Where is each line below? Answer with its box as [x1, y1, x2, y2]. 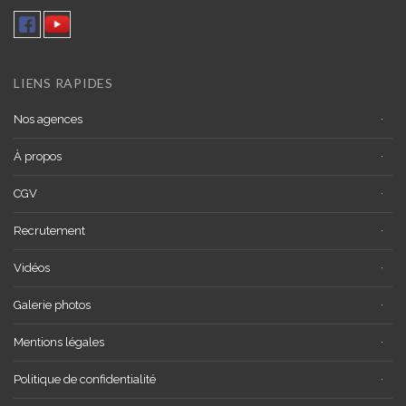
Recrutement [14, 223, 85, 237]
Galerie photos [14, 297, 91, 312]
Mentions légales [14, 334, 104, 349]
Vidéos [14, 260, 50, 275]
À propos [14, 149, 62, 163]
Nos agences [14, 111, 82, 126]
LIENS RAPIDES [14, 74, 113, 91]
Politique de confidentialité [14, 372, 156, 386]
